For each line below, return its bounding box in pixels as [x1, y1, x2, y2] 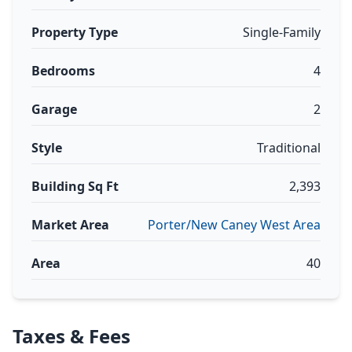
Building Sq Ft [31, 178, 119, 195]
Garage [31, 101, 77, 118]
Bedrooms [31, 62, 95, 79]
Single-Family [243, 24, 321, 41]
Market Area [31, 216, 109, 233]
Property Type [31, 24, 118, 41]
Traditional [257, 139, 321, 156]
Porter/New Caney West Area [148, 216, 321, 233]
